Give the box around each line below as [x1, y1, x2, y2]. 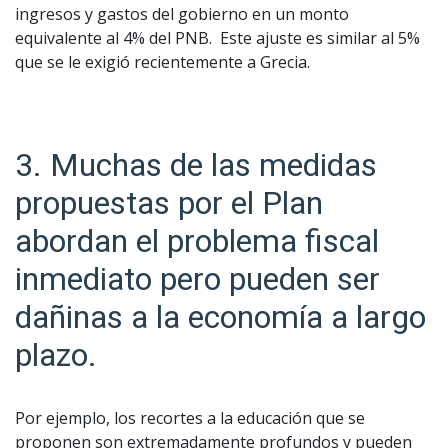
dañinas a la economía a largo [15, 297, 426, 336]
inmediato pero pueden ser [15, 259, 380, 298]
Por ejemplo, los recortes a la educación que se [15, 406, 365, 429]
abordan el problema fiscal [15, 221, 379, 260]
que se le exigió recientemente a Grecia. [15, 50, 310, 73]
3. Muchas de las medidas [15, 145, 377, 184]
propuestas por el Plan [15, 183, 323, 222]
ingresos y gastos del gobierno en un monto [15, 2, 349, 25]
